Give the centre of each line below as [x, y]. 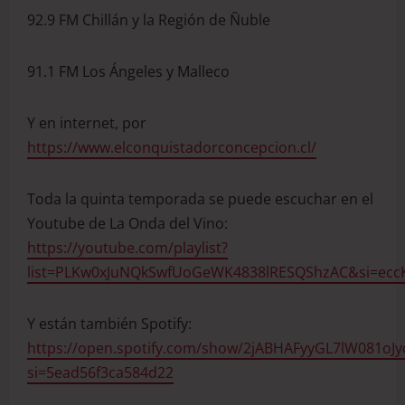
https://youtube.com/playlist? [127, 247]
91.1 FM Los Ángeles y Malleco [128, 71]
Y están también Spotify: [109, 323]
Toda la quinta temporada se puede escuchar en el [200, 198]
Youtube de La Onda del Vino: [127, 223]
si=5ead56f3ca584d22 [100, 372]
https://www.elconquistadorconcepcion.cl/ [172, 147]
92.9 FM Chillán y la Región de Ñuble [149, 19]
